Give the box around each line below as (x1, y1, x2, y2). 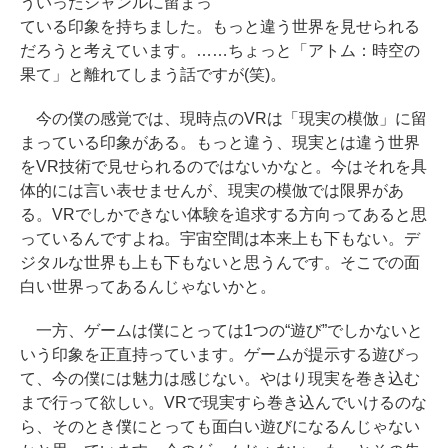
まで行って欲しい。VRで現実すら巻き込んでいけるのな (20, 394, 427, 411)
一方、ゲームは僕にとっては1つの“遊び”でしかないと (20, 322, 423, 339)
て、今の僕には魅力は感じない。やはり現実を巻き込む (20, 370, 420, 387)
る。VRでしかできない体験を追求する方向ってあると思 (20, 206, 427, 223)
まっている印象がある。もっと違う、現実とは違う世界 (20, 134, 420, 151)
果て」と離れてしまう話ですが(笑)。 (20, 66, 286, 83)
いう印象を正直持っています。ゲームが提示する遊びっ (20, 346, 420, 363)
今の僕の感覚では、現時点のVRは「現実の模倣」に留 (20, 110, 427, 127)
